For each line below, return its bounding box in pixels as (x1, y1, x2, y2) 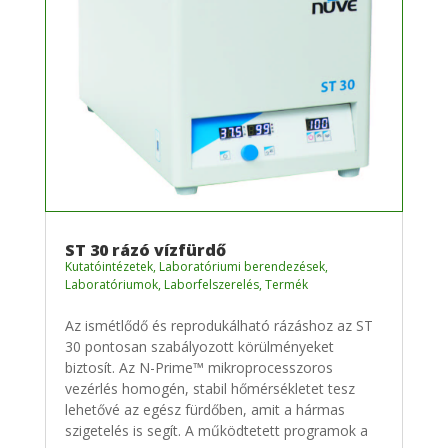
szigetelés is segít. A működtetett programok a (64, 421, 368, 441)
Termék (264, 276, 308, 294)
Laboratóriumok (64, 276, 158, 294)
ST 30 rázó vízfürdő (64, 239, 226, 262)
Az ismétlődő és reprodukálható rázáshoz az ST (64, 316, 373, 336)
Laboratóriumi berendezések (158, 258, 325, 276)
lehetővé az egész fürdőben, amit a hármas (64, 400, 345, 420)
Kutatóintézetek (64, 258, 153, 276)
